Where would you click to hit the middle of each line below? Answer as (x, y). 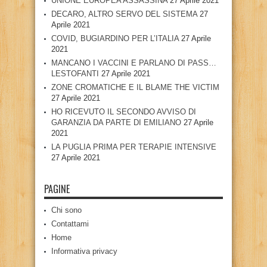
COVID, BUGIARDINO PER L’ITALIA (115, 38)
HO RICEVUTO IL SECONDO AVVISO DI (124, 111)
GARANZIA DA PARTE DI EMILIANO (116, 122)
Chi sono (66, 210)
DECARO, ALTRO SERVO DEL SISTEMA (124, 14)
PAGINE (57, 189)
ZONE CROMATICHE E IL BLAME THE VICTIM (135, 87)
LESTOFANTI (75, 73)
